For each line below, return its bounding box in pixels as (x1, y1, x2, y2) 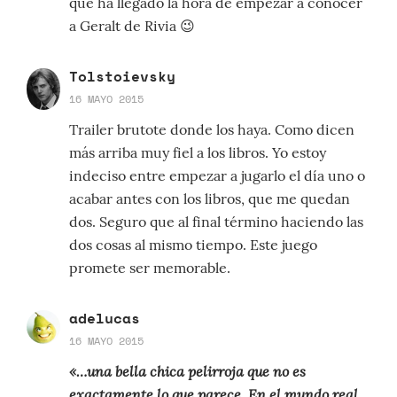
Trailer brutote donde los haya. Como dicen (69, 121, 354, 139)
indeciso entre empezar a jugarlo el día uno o (69, 167, 365, 185)
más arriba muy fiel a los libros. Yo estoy (69, 144, 326, 162)
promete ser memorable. (69, 259, 230, 277)
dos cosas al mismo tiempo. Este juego (69, 236, 317, 254)
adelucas (69, 307, 140, 330)
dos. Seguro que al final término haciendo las (69, 213, 363, 231)
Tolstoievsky (69, 66, 175, 88)
